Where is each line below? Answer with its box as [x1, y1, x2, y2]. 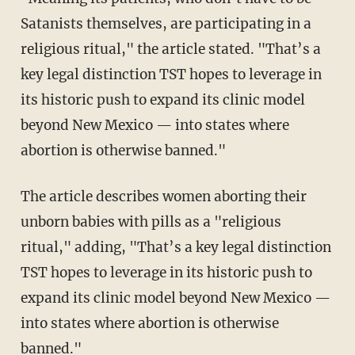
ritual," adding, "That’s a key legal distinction [20, 238, 331, 256]
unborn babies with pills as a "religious [20, 212, 281, 231]
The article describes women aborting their [20, 187, 30, 205]
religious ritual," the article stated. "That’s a [20, 40, 321, 58]
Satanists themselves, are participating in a [20, 14, 311, 32]
